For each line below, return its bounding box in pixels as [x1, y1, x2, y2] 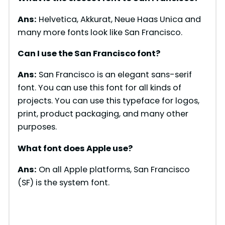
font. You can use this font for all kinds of [17, 82, 181, 94]
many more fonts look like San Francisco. [17, 26, 182, 38]
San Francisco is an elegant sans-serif [36, 69, 192, 81]
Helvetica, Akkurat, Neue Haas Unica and [36, 13, 201, 25]
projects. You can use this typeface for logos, [17, 95, 199, 107]
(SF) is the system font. [17, 176, 109, 188]
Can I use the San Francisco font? [17, 48, 160, 60]
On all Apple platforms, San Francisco [36, 163, 190, 175]
